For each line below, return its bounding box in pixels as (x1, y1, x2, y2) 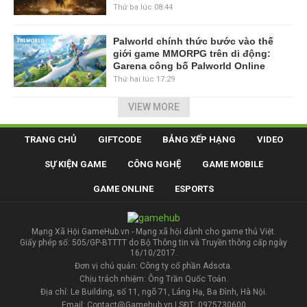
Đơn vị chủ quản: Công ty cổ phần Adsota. (75, 261, 232, 271)
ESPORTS (175, 183, 214, 194)
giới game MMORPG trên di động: (112, 47, 271, 59)
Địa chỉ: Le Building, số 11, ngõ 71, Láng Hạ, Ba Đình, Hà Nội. (40, 287, 267, 297)
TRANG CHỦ (24, 134, 77, 145)
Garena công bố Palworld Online (112, 60, 265, 71)
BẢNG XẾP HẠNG (162, 134, 236, 145)
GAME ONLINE (93, 183, 153, 194)
